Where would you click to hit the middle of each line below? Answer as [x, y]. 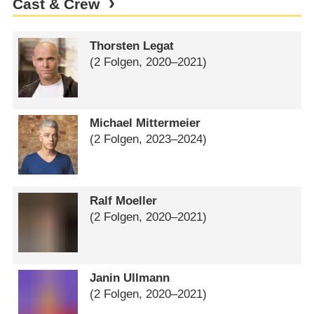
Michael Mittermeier [145, 123]
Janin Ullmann [130, 278]
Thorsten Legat [132, 46]
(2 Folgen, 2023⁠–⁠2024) [149, 139]
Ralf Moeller [124, 200]
